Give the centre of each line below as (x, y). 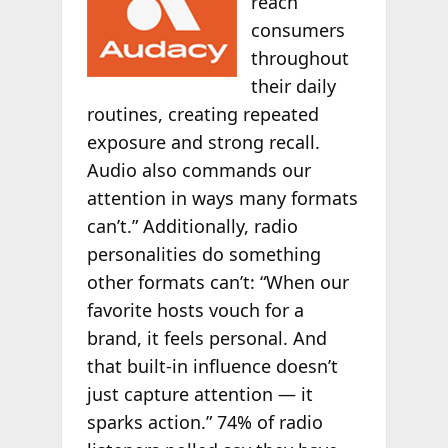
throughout (300, 57)
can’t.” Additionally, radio (192, 225)
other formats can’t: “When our (217, 281)
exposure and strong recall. (203, 141)
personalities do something (203, 253)
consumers (298, 29)
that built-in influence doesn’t (212, 365)
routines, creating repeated (202, 113)
